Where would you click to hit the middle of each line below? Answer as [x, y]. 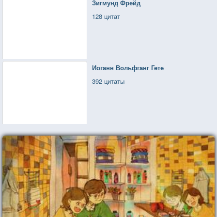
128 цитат [106, 16]
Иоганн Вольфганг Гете [128, 67]
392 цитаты [108, 81]
